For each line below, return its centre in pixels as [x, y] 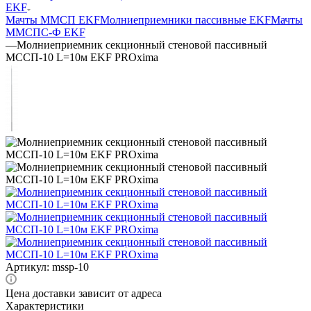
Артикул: [27, 267]
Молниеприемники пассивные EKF [185, 19]
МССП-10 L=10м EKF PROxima [82, 57]
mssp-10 [70, 267]
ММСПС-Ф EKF [45, 32]
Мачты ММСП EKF [53, 19]
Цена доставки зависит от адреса [84, 293]
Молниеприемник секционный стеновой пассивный [142, 44]
